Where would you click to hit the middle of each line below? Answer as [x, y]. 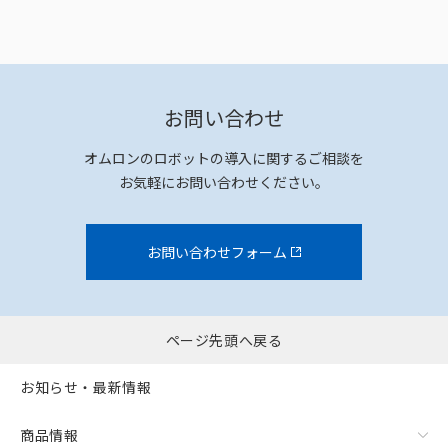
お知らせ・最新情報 [86, 387]
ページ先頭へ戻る [224, 339]
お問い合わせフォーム [217, 251]
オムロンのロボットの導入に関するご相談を [224, 157]
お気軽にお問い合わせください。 [224, 181]
